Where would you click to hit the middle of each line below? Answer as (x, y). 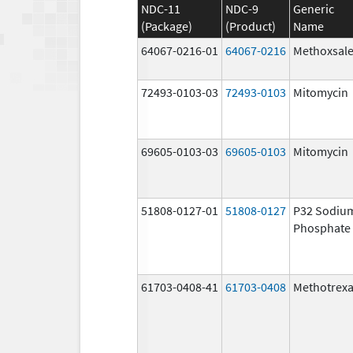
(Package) (167, 26)
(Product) (251, 26)
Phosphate (322, 227)
